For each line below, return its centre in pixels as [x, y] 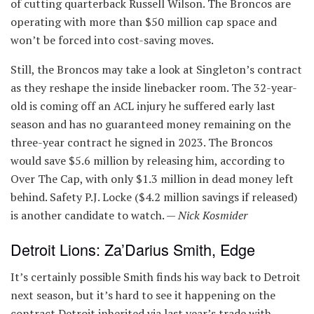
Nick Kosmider [213, 215]
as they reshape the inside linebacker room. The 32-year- [154, 87]
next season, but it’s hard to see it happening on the [143, 295]
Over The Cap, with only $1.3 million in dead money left [152, 178]
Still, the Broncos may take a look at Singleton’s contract [156, 69]
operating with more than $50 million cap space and [144, 21]
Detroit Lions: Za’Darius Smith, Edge [133, 250]
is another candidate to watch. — [94, 215]
